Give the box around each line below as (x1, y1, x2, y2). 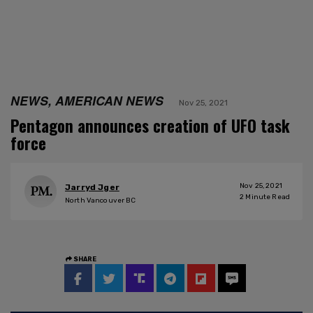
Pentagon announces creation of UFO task (10, 113, 290, 138)
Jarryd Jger (65, 182, 119, 193)
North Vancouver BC (65, 196, 136, 205)
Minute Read (244, 192, 290, 201)
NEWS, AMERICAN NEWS (10, 91, 163, 109)
